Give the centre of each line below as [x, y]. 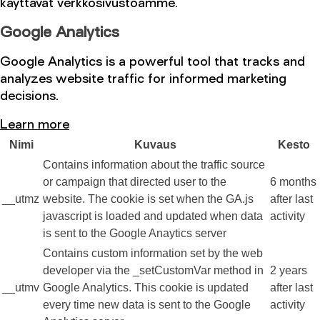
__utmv [21, 288]
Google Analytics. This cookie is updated [146, 288]
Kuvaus [155, 145]
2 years [289, 271]
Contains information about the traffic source [154, 165]
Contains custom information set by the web [153, 254]
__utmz [21, 199]
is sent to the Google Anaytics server [135, 234]
